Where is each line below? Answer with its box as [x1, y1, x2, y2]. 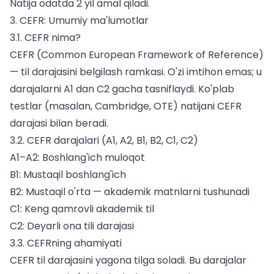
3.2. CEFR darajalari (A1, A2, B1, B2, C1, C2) [10, 133, 198, 148]
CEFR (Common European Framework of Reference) [10, 48, 264, 62]
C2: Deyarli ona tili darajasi [10, 219, 134, 234]
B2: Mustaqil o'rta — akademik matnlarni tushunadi [10, 185, 250, 199]
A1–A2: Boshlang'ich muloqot [10, 150, 145, 165]
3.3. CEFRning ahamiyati [10, 236, 122, 251]
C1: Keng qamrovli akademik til [10, 202, 154, 217]
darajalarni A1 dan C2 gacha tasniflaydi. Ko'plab [10, 82, 234, 97]
